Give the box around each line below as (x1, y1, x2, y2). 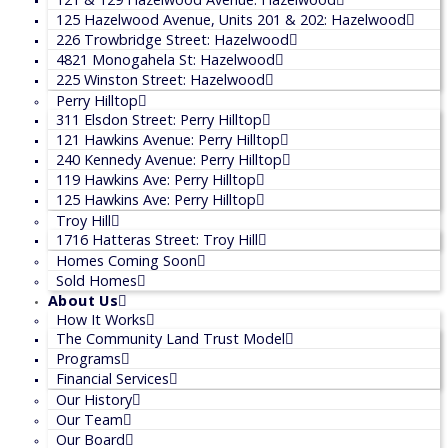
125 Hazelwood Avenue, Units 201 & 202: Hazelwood (56, 10, 406, 30)
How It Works (56, 310, 146, 330)
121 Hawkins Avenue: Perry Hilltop (56, 130, 280, 150)
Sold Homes (56, 271, 137, 291)
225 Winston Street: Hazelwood (56, 70, 265, 90)
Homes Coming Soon (56, 251, 197, 271)
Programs (56, 349, 121, 369)
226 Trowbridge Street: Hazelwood (56, 30, 289, 50)
